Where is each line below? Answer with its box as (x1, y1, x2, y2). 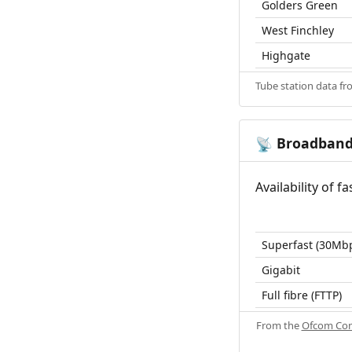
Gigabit (262, 262, 300, 278)
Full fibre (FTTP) (262, 288, 342, 303)
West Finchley (262, 23, 334, 38)
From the (255, 318, 302, 333)
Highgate (262, 48, 310, 64)
